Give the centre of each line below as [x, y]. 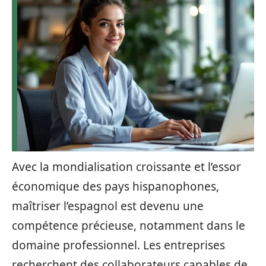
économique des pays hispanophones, [115, 186]
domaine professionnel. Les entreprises [118, 245]
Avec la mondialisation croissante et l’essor [126, 167]
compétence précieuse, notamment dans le [129, 226]
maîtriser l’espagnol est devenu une [108, 206]
